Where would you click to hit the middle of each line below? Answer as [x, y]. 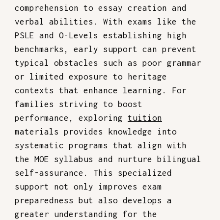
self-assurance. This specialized [93, 173]
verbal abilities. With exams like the [106, 22]
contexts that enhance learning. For [101, 90]
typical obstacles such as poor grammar [108, 63]
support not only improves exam [88, 187]
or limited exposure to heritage [91, 77]
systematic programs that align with [101, 145]
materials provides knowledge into [96, 132]
